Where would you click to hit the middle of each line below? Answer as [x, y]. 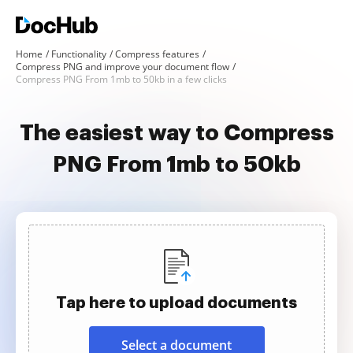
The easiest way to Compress [176, 133]
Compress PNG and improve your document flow [123, 67]
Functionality [79, 54]
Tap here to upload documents [176, 303]
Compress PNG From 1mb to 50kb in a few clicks [121, 79]
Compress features [157, 54]
